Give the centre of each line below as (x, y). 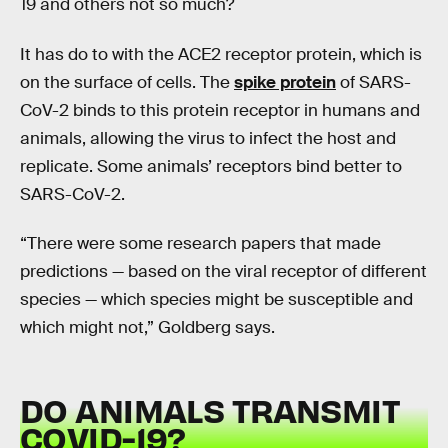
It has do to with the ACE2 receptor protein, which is (221, 54)
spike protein (285, 82)
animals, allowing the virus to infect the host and (208, 138)
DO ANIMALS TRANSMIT (210, 409)
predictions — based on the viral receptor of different (223, 272)
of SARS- (373, 82)
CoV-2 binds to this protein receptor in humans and (220, 110)
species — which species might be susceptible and (216, 300)
